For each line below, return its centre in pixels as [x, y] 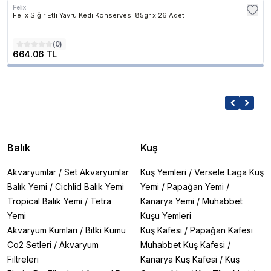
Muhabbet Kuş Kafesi [183, 245]
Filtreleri [23, 259]
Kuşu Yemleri [166, 216]
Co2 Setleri [29, 245]
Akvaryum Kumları [42, 230]
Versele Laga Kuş [229, 172]
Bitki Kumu [106, 230]
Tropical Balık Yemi [45, 201]
